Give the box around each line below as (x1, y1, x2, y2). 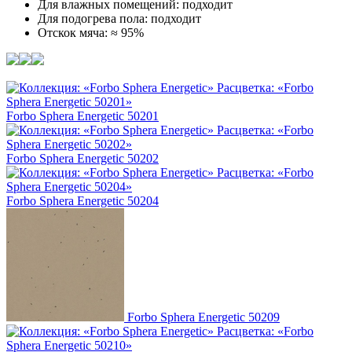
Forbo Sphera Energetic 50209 (127, 310, 280, 324)
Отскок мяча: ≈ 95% (38, 26, 144, 40)
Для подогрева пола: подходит (38, 12, 201, 26)
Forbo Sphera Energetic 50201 (6, 109, 159, 123)
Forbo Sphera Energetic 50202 (6, 152, 159, 166)
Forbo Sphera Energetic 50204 (6, 194, 159, 208)
